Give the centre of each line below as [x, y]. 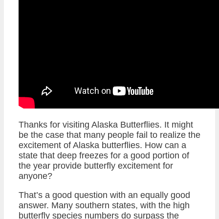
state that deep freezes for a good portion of [104, 156]
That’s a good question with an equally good [104, 195]
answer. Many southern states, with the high [104, 206]
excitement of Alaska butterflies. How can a [102, 145]
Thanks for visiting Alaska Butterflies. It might [106, 125]
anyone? [35, 176]
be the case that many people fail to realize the [109, 135]
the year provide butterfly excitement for [96, 166]
